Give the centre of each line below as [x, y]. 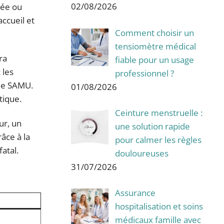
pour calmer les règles [158, 139]
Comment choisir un [154, 32]
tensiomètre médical [155, 46]
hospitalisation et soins [159, 206]
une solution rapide [152, 126]
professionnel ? [144, 73]
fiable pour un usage [154, 59]
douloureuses [141, 153]
